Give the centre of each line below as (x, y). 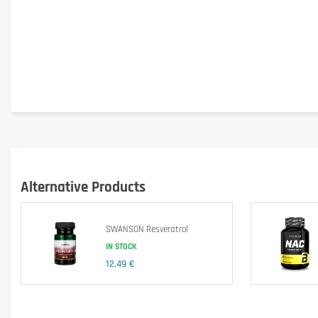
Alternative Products (83, 187)
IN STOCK (121, 247)
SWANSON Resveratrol (147, 230)
